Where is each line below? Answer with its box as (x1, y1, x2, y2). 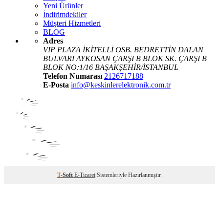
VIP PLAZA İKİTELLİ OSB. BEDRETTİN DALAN (43, 45, 203, 54)
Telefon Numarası (43, 72, 102, 81)
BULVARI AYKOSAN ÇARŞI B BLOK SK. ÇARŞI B (43, 54, 207, 63)
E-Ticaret (74, 172, 95, 179)
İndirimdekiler (43, 10, 87, 19)
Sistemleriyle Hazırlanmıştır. (95, 172, 162, 179)
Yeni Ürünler (43, 1, 83, 10)
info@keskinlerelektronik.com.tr (71, 81, 171, 89)
